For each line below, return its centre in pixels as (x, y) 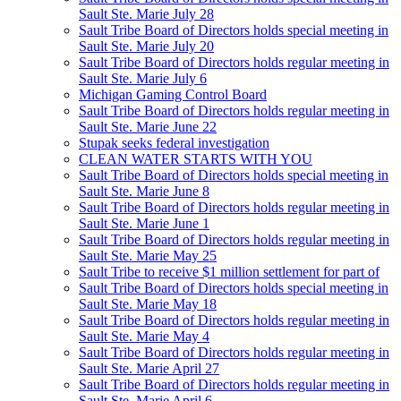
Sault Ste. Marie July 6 (143, 79)
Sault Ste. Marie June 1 (144, 224)
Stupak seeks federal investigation (174, 143)
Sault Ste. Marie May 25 (148, 256)
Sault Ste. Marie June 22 (148, 127)
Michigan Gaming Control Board (173, 95)
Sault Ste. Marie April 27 (149, 369)
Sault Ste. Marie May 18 (148, 304)
